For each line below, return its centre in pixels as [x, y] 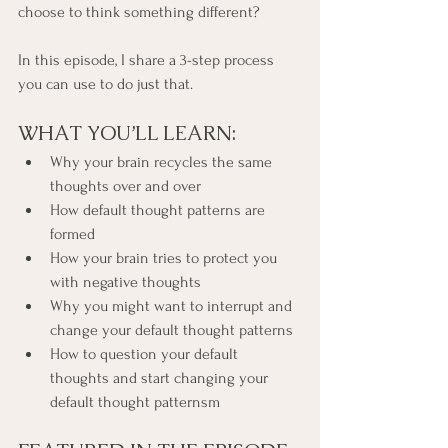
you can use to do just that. [105, 84]
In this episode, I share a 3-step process [148, 60]
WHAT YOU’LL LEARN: [127, 133]
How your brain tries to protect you [165, 258]
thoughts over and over [125, 186]
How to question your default [146, 354]
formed [72, 234]
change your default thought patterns [171, 330]
